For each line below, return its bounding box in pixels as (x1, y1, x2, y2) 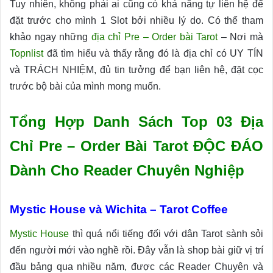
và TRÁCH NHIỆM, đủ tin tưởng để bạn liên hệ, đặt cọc (10, 65, 263, 76)
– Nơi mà (218, 32, 263, 43)
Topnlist (10, 48, 43, 59)
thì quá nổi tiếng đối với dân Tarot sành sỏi (69, 229, 264, 239)
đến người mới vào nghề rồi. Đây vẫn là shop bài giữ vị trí (10, 245, 263, 256)
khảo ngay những (10, 32, 91, 43)
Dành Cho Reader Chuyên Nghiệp (10, 162, 244, 179)
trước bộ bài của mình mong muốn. (10, 81, 161, 92)
